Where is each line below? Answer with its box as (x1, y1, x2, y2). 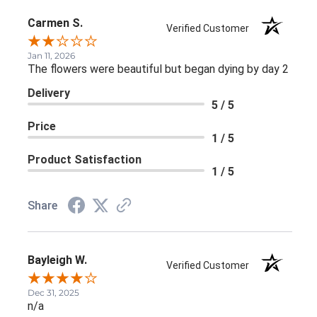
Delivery (28, 86, 70, 100)
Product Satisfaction (28, 152, 142, 166)
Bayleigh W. (28, 253, 87, 267)
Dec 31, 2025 (28, 287, 79, 298)
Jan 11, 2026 (28, 50, 75, 61)
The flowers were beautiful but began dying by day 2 (28, 62, 289, 76)
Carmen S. (28, 16, 83, 30)
